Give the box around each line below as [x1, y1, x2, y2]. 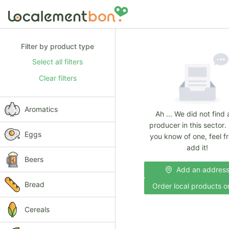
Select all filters [32, 57, 83, 66]
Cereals [25, 205, 50, 214]
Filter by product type [21, 42, 95, 51]
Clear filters [38, 74, 77, 82]
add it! [187, 143, 209, 152]
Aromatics [25, 105, 58, 113]
